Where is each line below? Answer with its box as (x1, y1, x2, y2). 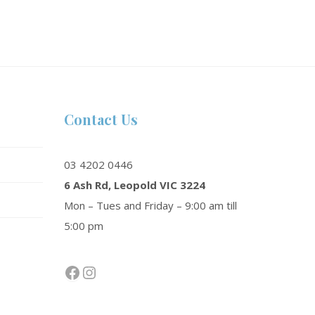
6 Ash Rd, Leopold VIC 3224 (64, 177, 205, 192)
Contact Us (64, 109, 138, 129)
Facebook (63, 259, 136, 283)
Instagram (80, 259, 160, 283)
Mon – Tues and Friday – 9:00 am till (64, 198, 237, 212)
